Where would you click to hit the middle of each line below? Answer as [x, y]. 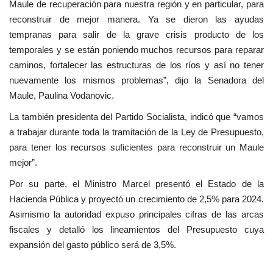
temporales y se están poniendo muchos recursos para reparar [136, 50]
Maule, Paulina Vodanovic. [62, 96]
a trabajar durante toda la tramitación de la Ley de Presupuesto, [136, 132]
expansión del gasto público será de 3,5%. [93, 245]
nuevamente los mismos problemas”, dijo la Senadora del [136, 80]
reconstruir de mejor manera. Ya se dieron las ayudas [136, 19]
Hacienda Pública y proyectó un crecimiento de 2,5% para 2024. [136, 199]
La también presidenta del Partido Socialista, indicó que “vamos [136, 117]
